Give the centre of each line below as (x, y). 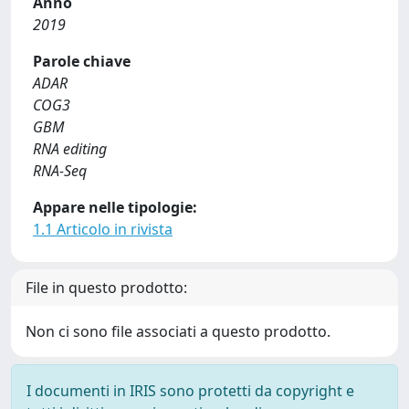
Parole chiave (82, 61)
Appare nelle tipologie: (115, 207)
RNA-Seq (60, 171)
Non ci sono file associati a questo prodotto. (178, 331)
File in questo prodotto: (106, 288)
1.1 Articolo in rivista (103, 229)
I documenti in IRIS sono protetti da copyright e (190, 391)
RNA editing (70, 149)
